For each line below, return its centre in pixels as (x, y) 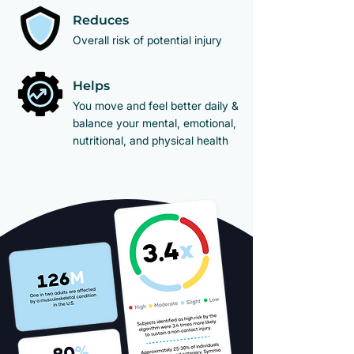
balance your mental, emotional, (154, 123)
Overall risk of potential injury (147, 40)
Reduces (101, 20)
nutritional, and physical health (151, 140)
